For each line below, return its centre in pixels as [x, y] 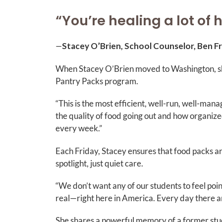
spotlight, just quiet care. [100, 163]
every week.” [80, 128]
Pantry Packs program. [98, 81]
